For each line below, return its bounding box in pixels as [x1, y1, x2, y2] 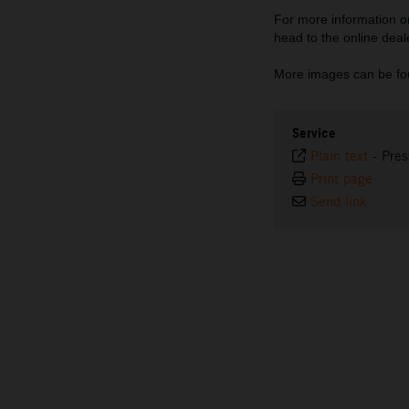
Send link [310, 192, 367, 210]
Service [292, 123, 336, 142]
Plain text [310, 146, 368, 164]
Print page [310, 169, 372, 187]
